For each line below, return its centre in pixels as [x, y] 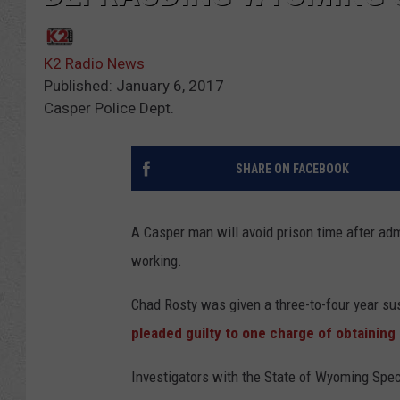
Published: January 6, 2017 [134, 86]
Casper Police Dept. [109, 108]
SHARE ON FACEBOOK [292, 169]
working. [157, 261]
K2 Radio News [94, 64]
